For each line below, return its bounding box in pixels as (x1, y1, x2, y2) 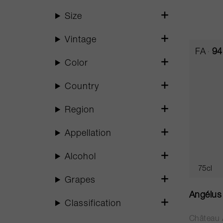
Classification (65, 200, 122, 209)
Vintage (65, 36, 97, 45)
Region (65, 106, 95, 115)
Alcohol (65, 153, 97, 162)
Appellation (65, 129, 112, 138)
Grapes (65, 176, 96, 185)
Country (65, 83, 100, 92)
